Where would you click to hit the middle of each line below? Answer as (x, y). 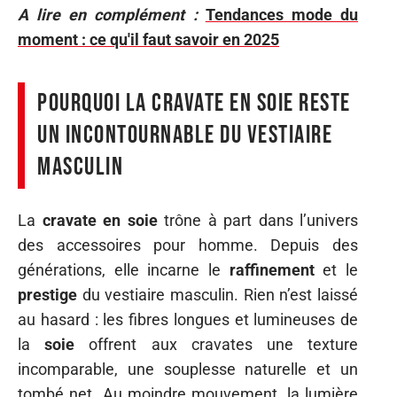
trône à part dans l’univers (257, 220)
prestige (47, 295)
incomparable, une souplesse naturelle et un (188, 369)
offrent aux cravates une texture (217, 344)
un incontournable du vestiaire (185, 135)
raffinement (272, 270)
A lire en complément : (108, 14)
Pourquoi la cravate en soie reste (194, 103)
